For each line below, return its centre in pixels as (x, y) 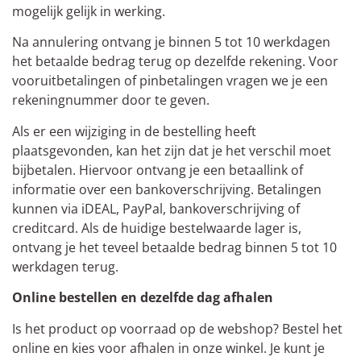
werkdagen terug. (65, 266)
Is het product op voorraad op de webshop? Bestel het (177, 328)
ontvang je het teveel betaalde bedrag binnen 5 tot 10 (174, 247)
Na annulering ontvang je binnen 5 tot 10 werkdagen (171, 42)
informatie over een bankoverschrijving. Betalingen (167, 189)
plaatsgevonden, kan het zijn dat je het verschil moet (172, 150)
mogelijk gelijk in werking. (89, 11)
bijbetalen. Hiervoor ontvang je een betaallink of (158, 170)
